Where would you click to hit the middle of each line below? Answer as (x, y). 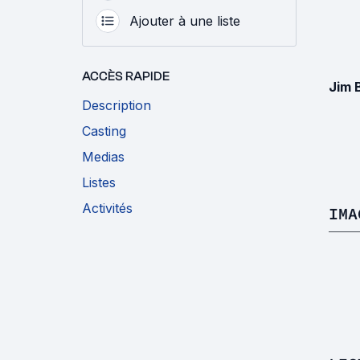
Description (117, 106)
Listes (99, 183)
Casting (104, 131)
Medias (103, 157)
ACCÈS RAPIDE (126, 77)
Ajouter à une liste (185, 21)
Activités (107, 209)
